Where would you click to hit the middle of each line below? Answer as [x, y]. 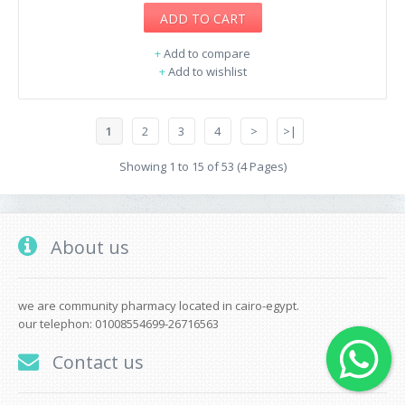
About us [88, 247]
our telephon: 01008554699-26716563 [118, 323]
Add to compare [207, 53]
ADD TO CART [202, 18]
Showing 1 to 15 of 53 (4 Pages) [202, 166]
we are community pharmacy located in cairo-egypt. [159, 305]
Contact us [96, 362]
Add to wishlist [207, 71]
